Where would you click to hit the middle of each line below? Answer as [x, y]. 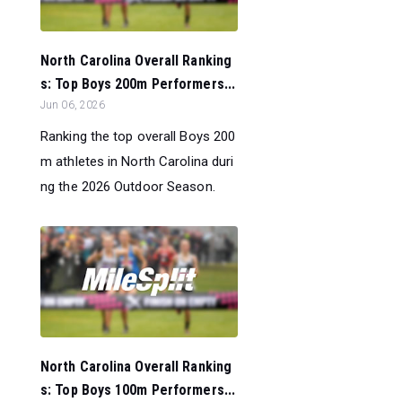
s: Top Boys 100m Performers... [138, 389]
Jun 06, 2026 [73, 105]
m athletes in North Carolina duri [137, 161]
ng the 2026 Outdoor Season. [128, 186]
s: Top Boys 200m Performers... [138, 83]
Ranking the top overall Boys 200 [138, 136]
